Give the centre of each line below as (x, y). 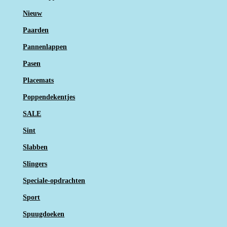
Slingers (35, 164)
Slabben (35, 147)
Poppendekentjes (49, 97)
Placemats (39, 80)
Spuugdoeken (44, 214)
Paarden (36, 30)
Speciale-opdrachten (54, 180)
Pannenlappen (45, 47)
